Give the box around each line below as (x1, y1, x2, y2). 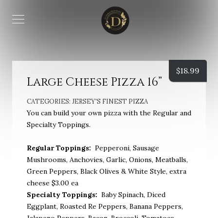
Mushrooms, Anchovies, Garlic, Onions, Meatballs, (27, 155, 188, 164)
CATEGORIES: (27, 97, 72, 106)
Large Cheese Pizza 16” (27, 74, 162, 90)
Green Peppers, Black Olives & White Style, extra (27, 167, 186, 176)
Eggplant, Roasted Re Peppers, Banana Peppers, (27, 202, 183, 211)
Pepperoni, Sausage (93, 144, 159, 152)
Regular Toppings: (27, 144, 93, 152)
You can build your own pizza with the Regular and (27, 109, 191, 117)
